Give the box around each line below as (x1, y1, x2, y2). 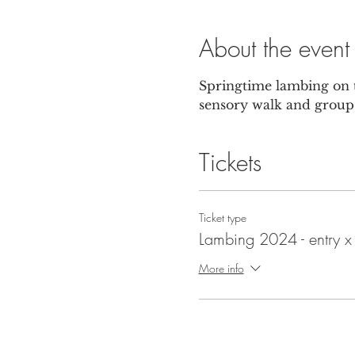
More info (198, 260, 244, 276)
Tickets (198, 147, 261, 178)
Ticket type (198, 210, 246, 225)
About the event (198, 32, 349, 64)
